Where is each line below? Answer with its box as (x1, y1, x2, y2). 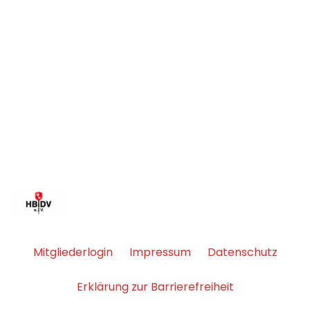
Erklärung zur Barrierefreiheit (76, 279, 234, 295)
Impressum (129, 244, 191, 261)
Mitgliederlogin (33, 244, 113, 261)
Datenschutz (207, 244, 277, 261)
